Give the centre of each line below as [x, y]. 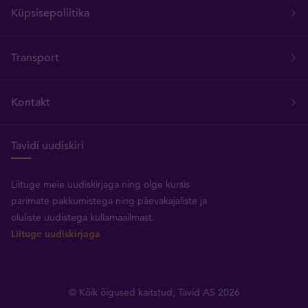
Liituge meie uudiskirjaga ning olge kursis [100, 184]
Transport [35, 57]
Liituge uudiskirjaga [56, 233]
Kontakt [31, 102]
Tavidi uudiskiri [47, 145]
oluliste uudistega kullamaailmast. [83, 217]
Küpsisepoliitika [50, 13]
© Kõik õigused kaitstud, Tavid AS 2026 [154, 292]
